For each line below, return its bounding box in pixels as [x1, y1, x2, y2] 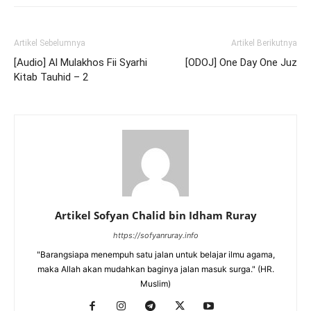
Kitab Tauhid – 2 [14, 71, 88, 84]
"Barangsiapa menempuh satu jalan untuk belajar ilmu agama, [36, 249, 275, 260]
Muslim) [140, 278, 171, 289]
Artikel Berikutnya [231, 38, 297, 49]
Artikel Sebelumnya [14, 38, 85, 49]
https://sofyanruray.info [112, 230, 199, 241]
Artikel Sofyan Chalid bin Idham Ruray [54, 208, 257, 223]
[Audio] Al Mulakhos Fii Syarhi [14, 56, 147, 69]
